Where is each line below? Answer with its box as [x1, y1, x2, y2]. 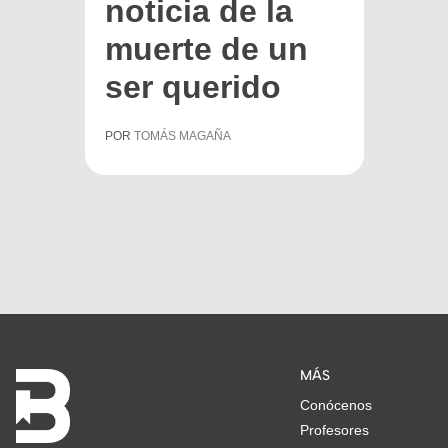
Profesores [300, 421, 369, 438]
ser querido [105, 68, 281, 105]
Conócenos [300, 396, 372, 413]
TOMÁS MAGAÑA [134, 128, 231, 143]
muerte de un [105, 30, 308, 67]
